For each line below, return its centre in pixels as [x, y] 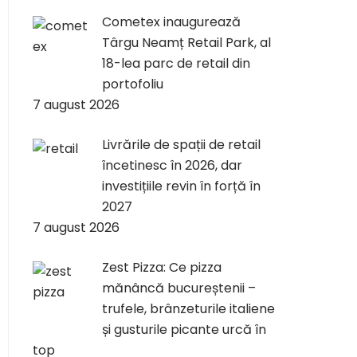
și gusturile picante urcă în [184, 330]
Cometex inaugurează [171, 22]
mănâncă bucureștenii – [179, 288]
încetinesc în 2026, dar [172, 165]
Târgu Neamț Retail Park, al [186, 43]
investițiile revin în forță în [181, 186]
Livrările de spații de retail [181, 145]
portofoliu [133, 84]
